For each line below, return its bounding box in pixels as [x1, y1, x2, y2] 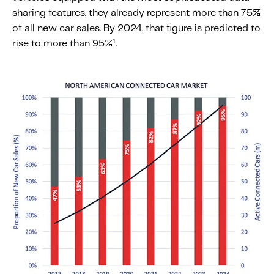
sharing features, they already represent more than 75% [12, 9, 261, 18]
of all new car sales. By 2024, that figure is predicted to [12, 24, 261, 33]
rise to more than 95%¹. [12, 39, 117, 48]
